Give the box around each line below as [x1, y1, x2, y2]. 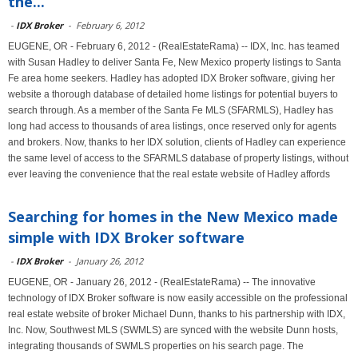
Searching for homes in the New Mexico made [8, 207, 338, 226]
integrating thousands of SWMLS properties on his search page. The [8, 340, 304, 352]
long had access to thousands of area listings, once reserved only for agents [8, 121, 336, 132]
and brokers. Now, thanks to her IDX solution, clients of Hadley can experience [8, 137, 346, 148]
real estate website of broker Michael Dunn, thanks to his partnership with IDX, [8, 308, 345, 320]
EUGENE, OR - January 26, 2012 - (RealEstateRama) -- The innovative [8, 276, 316, 288]
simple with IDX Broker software [8, 228, 245, 247]
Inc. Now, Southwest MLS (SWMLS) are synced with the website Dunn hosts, [8, 324, 338, 336]
